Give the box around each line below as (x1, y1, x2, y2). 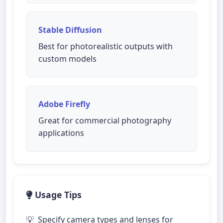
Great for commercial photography (38, 115, 171, 126)
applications (38, 127, 84, 138)
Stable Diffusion (38, 24, 102, 35)
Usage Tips (32, 189, 82, 201)
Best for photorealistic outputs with (38, 41, 173, 52)
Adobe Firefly (38, 99, 90, 110)
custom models (38, 53, 97, 64)
